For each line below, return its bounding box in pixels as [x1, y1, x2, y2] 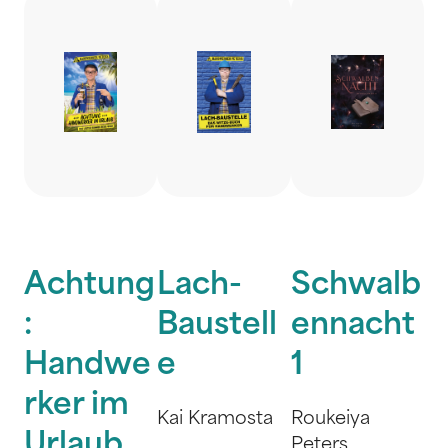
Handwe [24, 351, 151, 382]
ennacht [290, 311, 415, 342]
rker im [24, 391, 129, 422]
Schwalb [290, 271, 421, 302]
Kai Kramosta [157, 410, 274, 429]
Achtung [24, 271, 155, 302]
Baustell [157, 311, 278, 342]
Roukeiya [290, 410, 370, 429]
